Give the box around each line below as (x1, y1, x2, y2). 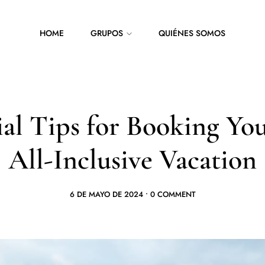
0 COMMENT (150, 189, 196, 200)
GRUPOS (91, 27, 123, 39)
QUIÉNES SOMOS (159, 27, 225, 39)
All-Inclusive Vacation (8, 143, 257, 177)
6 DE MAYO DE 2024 (69, 189, 143, 200)
